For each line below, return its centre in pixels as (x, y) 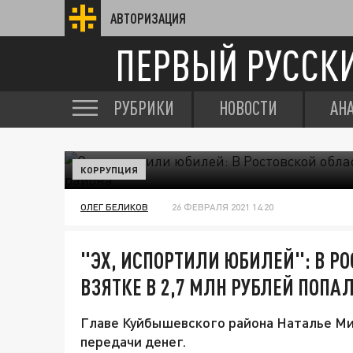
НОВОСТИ (248, 108)
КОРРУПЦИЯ (109, 169)
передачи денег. (133, 341)
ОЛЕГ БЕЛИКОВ (114, 207)
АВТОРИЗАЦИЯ (148, 18)
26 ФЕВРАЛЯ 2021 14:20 (223, 207)
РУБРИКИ (144, 108)
